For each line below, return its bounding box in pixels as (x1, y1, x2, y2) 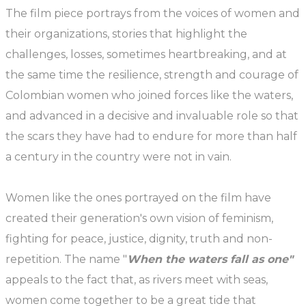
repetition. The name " (5, 253, 127, 266)
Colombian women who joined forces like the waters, (5, 89, 293, 102)
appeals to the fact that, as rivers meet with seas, (5, 273, 268, 286)
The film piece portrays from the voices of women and (5, 7, 300, 20)
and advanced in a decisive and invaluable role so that (5, 109, 298, 122)
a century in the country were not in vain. (5, 150, 232, 163)
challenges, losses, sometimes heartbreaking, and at (5, 48, 287, 61)
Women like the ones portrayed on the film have (5, 191, 271, 204)
